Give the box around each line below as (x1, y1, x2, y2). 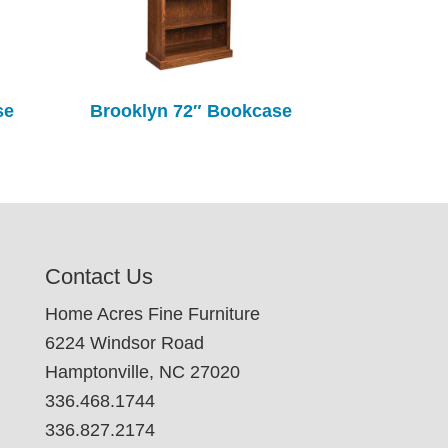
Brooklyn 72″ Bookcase (89, 100, 292, 121)
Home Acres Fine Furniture (44, 303, 260, 324)
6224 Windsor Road (44, 332, 204, 353)
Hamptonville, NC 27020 (44, 361, 240, 382)
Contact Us (44, 263, 153, 289)
